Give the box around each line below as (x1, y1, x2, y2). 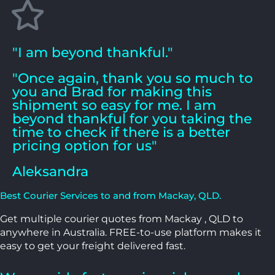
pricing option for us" (12, 137, 157, 154)
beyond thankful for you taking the (12, 110, 252, 127)
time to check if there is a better (12, 123, 230, 141)
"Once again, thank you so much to (12, 69, 253, 87)
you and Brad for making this (12, 83, 212, 100)
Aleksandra (12, 163, 88, 180)
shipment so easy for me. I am (12, 96, 216, 114)
